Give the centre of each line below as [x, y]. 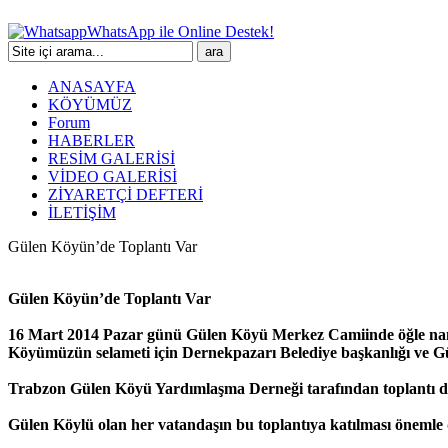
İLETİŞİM [82, 212]
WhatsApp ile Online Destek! [180, 31]
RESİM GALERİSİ [111, 158]
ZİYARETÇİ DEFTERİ [125, 194]
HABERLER [91, 140]
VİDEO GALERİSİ [112, 176]
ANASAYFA [92, 86]
